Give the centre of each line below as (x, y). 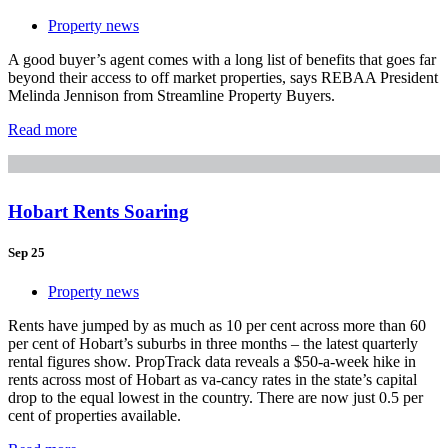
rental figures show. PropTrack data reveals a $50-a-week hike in (212, 362)
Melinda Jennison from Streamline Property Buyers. (171, 95)
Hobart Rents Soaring (98, 211)
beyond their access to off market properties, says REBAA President (223, 77)
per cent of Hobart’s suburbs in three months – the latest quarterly (213, 344)
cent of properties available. (94, 416)
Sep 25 (26, 253)
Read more (42, 129)
